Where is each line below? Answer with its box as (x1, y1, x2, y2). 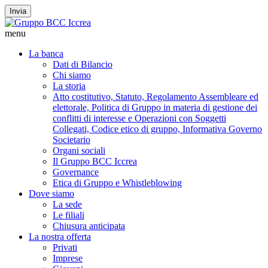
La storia (53, 81, 86, 91)
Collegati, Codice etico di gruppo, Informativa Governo (53, 124, 262, 134)
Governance (53, 167, 99, 177)
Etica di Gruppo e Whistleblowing (53, 178, 182, 188)
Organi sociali (53, 145, 105, 156)
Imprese (53, 253, 83, 263)
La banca (29, 48, 63, 59)
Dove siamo (29, 188, 74, 199)
